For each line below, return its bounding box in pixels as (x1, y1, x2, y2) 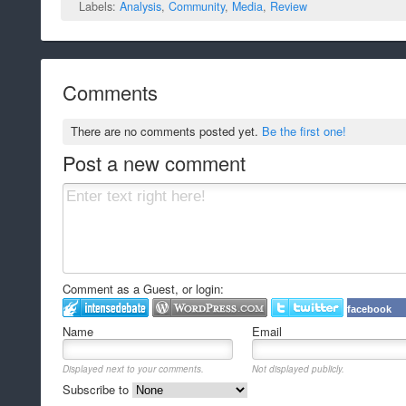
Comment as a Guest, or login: (63, 280, 224, 298)
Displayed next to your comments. (63, 362, 204, 376)
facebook (347, 304, 391, 315)
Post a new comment (63, 149, 246, 178)
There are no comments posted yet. (71, 122, 263, 140)
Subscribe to (63, 381, 132, 399)
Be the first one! (262, 122, 347, 140)
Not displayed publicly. (252, 362, 345, 376)
